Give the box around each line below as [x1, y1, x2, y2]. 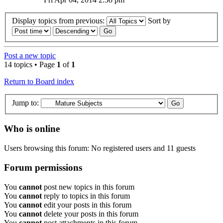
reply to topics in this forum [42, 191, 130, 200]
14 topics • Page [4, 60, 57, 69]
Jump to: [12, 98, 39, 107]
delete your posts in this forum [42, 209, 138, 218]
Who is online [4, 123, 60, 134]
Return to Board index [4, 77, 74, 86]
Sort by [148, 16, 173, 25]
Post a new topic [4, 51, 56, 60]
